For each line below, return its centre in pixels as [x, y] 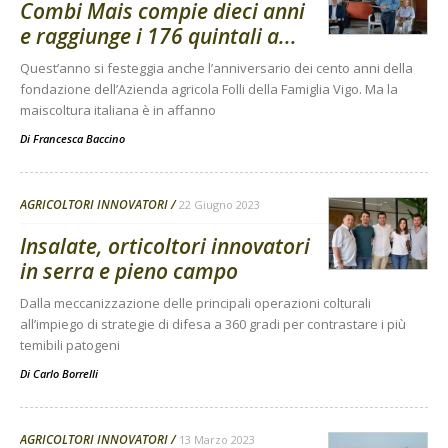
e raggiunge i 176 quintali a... [158, 36]
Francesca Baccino [79, 139]
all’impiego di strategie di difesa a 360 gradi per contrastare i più [213, 324]
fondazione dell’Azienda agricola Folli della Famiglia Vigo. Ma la [209, 89]
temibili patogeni [70, 345]
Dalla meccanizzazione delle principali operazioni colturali [195, 303]
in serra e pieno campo [129, 271]
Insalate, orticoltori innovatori [165, 246]
